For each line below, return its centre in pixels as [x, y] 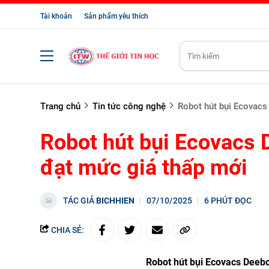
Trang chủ [60, 106]
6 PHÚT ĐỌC [228, 201]
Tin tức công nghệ [129, 106]
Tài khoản [56, 16]
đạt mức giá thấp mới [144, 168]
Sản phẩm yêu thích [116, 16]
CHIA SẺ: [67, 230]
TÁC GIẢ [80, 201]
